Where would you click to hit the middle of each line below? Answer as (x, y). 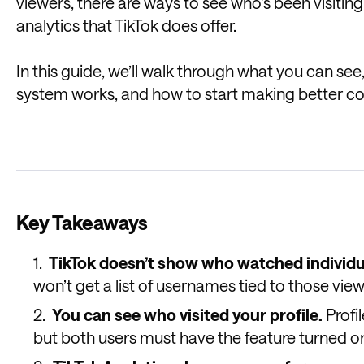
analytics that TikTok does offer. (126, 26)
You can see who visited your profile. (188, 315)
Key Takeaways (82, 223)
